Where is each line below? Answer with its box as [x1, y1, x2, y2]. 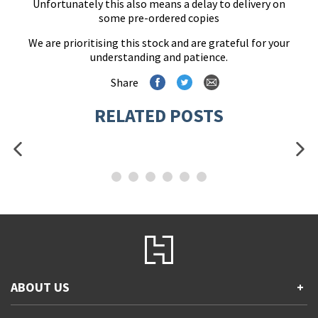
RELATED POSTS [94, 104, 224, 127]
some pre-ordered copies [99, 11, 219, 25]
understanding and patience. [90, 50, 228, 64]
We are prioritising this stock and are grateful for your [28, 35, 290, 50]
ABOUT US [11, 279, 70, 295]
